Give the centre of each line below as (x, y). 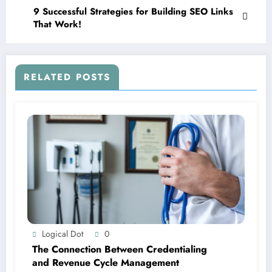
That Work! (57, 24)
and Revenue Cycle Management (106, 262)
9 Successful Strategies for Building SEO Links (133, 11)
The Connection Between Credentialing (120, 249)
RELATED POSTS (67, 77)
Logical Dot (63, 233)
